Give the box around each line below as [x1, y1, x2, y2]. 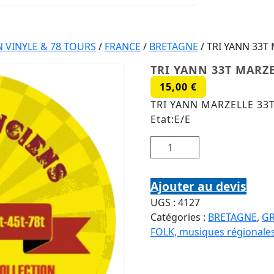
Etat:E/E [150, 113, 191, 126]
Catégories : [150, 210, 208, 224]
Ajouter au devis [150, 178, 246, 194]
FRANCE [105, 40, 141, 53]
